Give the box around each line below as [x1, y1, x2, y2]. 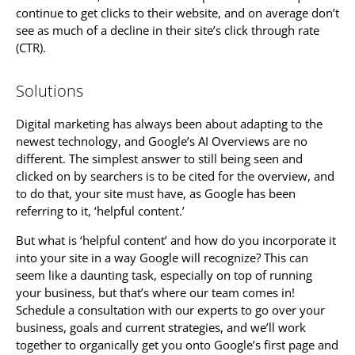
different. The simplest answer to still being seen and [16, 151, 303, 167]
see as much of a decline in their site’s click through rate [16, 21, 319, 38]
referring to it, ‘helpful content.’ [16, 203, 185, 219]
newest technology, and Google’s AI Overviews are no [16, 133, 307, 150]
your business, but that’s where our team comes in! [16, 284, 295, 300]
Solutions [16, 80, 83, 102]
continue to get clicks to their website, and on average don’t [16, 4, 339, 21]
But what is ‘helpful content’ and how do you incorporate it [16, 231, 336, 248]
